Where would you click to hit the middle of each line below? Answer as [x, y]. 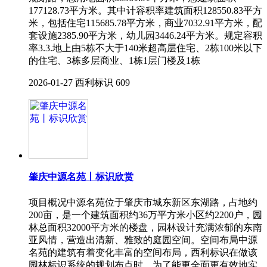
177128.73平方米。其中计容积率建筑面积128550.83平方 [145, 11]
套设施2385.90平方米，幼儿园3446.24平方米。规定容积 [145, 36]
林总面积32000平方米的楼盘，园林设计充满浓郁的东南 [145, 227]
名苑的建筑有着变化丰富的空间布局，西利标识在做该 [143, 252]
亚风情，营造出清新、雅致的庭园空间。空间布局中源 [143, 240]
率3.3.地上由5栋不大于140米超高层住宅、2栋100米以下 [145, 48]
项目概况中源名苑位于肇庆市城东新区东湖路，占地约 [143, 202]
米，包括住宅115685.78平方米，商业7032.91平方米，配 [145, 23]
